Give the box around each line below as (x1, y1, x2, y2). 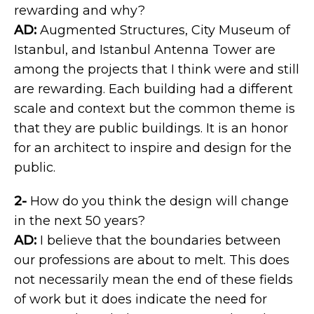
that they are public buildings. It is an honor (14, 121, 288, 136)
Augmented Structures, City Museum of (36, 22, 290, 38)
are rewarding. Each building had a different (14, 81, 293, 97)
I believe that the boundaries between (36, 233, 281, 248)
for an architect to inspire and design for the (14, 140, 292, 156)
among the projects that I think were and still (14, 62, 299, 77)
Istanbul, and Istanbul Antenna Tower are (14, 42, 275, 57)
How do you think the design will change (27, 193, 289, 209)
